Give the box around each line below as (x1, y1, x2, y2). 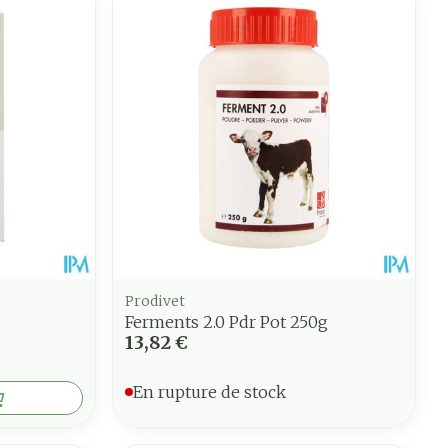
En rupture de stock (133, 381, 287, 402)
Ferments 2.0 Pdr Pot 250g (125, 311, 329, 332)
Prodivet (125, 291, 186, 310)
